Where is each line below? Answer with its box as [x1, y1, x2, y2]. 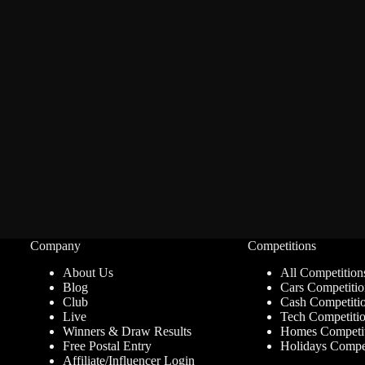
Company [29, 239, 81, 253]
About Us [62, 266, 113, 279]
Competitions [247, 239, 316, 253]
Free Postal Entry [62, 339, 152, 353]
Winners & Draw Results [62, 324, 191, 338]
